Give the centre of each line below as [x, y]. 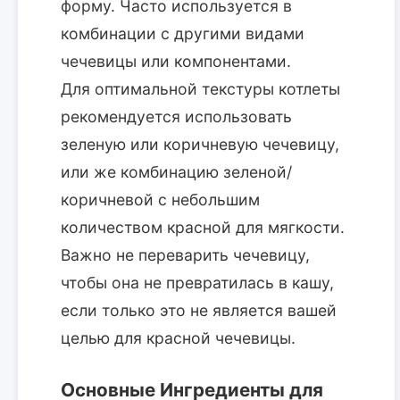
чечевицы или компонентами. [176, 61]
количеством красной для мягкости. [203, 227]
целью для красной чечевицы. [178, 337]
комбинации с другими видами [183, 33]
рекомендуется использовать [176, 116]
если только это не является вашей [199, 310]
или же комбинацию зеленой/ [176, 171]
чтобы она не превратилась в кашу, [197, 282]
